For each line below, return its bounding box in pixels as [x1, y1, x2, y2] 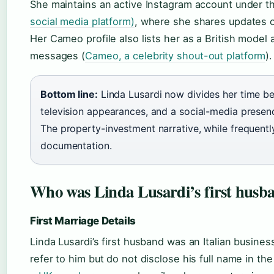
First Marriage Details [30, 215, 136, 227]
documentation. [40, 139, 112, 152]
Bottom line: [40, 88, 98, 100]
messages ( [30, 50, 86, 62]
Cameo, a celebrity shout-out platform [85, 50, 266, 62]
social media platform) [30, 15, 135, 28]
